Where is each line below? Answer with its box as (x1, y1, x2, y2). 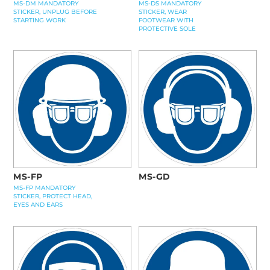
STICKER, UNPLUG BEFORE (13, 8, 97, 16)
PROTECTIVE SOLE (139, 25, 196, 33)
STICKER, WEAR (139, 8, 187, 16)
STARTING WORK (13, 16, 66, 24)
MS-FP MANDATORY (13, 183, 75, 192)
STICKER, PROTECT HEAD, (13, 192, 92, 200)
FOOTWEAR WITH (139, 16, 194, 24)
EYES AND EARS (13, 200, 63, 209)
